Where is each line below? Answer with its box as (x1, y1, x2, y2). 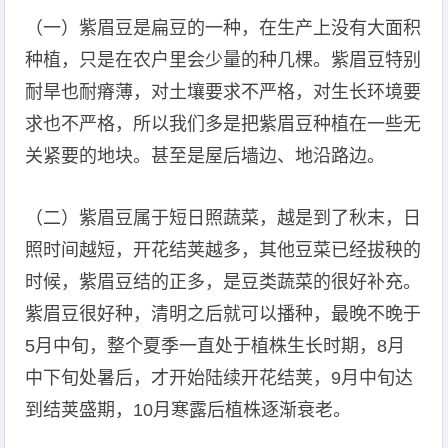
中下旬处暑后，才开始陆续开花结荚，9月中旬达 (25, 368, 414, 388)
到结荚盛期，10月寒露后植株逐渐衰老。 (25, 400, 352, 420)
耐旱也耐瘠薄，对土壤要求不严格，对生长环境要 (25, 82, 422, 102)
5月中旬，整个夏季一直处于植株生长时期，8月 (25, 336, 406, 356)
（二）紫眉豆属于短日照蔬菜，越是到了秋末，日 (25, 208, 422, 228)
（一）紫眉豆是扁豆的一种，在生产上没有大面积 (25, 18, 422, 38)
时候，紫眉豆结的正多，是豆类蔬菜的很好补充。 (25, 272, 422, 292)
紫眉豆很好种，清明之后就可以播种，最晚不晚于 (25, 304, 422, 324)
